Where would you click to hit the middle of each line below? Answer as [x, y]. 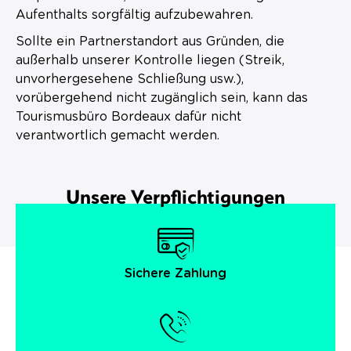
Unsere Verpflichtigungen [175, 195]
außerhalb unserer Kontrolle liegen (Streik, [150, 60]
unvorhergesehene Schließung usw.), [130, 79]
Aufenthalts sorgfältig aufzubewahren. [134, 14]
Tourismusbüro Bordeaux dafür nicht [128, 116]
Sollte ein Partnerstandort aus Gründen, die [150, 41]
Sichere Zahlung [175, 274]
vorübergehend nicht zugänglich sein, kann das [162, 98]
